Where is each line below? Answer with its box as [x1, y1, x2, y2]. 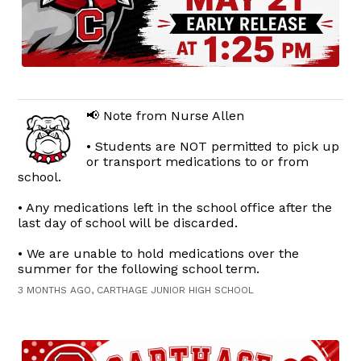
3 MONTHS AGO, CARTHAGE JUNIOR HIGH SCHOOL [18, 284, 255, 296]
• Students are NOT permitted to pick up [86, 139, 340, 154]
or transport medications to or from [86, 154, 309, 169]
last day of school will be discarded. [18, 215, 239, 230]
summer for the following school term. [18, 261, 260, 276]
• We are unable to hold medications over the [18, 246, 300, 261]
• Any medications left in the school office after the [18, 200, 333, 215]
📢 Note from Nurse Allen [86, 108, 245, 123]
